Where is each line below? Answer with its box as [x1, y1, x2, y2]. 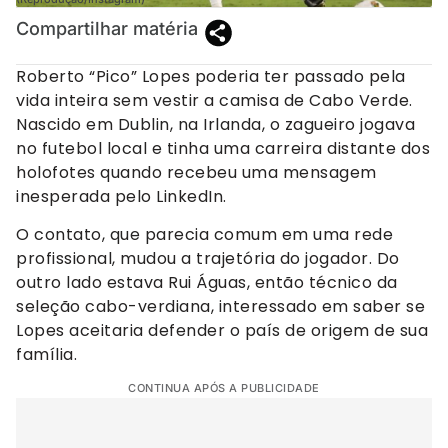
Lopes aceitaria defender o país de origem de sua [16, 318, 428, 342]
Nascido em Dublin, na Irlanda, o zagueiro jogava [16, 112, 415, 136]
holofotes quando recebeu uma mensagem [16, 160, 377, 184]
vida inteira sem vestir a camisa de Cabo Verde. [16, 88, 413, 112]
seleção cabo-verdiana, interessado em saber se [16, 294, 425, 318]
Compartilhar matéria [16, 17, 198, 39]
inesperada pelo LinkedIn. [16, 184, 227, 208]
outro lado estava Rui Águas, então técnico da [16, 270, 398, 294]
